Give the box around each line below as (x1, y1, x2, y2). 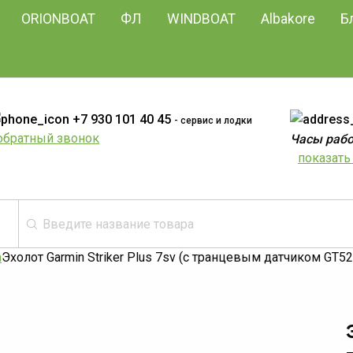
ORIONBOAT (21, 11, 96, 27)
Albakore (261, 11, 316, 27)
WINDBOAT (167, 11, 236, 27)
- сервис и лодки (174, 115, 253, 126)
